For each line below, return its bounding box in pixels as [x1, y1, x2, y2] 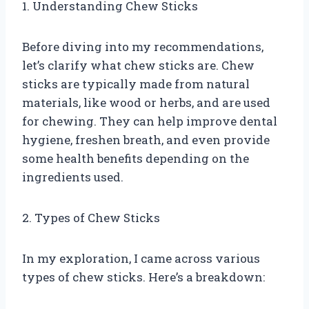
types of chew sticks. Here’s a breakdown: [22, 268, 265, 285]
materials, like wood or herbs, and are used [22, 94, 270, 110]
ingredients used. [22, 168, 123, 185]
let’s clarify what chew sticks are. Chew [22, 57, 255, 73]
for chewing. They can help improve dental [22, 112, 277, 129]
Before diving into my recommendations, [22, 38, 263, 54]
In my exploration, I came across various [22, 250, 260, 266]
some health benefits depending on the [22, 150, 249, 166]
